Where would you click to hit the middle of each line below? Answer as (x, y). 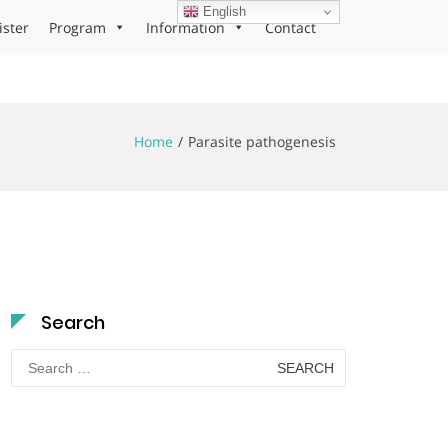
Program (77, 27)
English (223, 11)
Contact (290, 27)
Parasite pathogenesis (262, 141)
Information (185, 27)
